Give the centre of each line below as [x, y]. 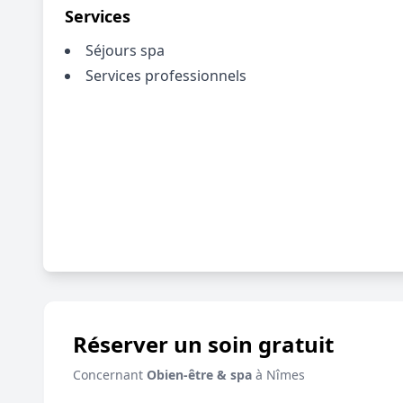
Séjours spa [125, 50]
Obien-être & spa [199, 375]
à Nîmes [278, 375]
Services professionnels [166, 76]
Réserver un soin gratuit [203, 344]
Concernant [110, 375]
